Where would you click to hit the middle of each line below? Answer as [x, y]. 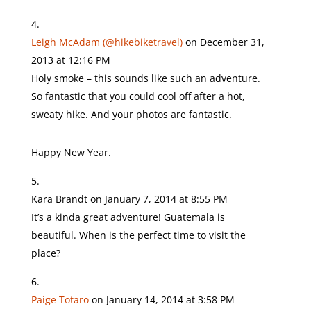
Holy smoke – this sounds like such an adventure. [145, 78]
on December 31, [225, 42]
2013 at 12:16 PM [70, 60]
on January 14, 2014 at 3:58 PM [163, 300]
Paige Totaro [60, 300]
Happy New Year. [71, 152]
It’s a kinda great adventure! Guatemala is [128, 217]
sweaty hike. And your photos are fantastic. [131, 114]
